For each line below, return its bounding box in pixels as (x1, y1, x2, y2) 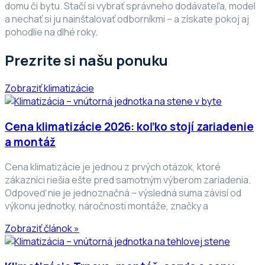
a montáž (5, 134, 56, 150)
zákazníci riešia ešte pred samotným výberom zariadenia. (5, 173, 251, 187)
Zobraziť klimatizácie (5, 82, 94, 95)
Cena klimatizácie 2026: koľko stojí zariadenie (5, 118, 254, 134)
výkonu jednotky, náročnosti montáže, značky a (5, 199, 208, 213)
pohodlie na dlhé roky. (5, 25, 98, 39)
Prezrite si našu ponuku (5, 50, 168, 70)
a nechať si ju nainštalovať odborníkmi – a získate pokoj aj (5, 12, 249, 26)
